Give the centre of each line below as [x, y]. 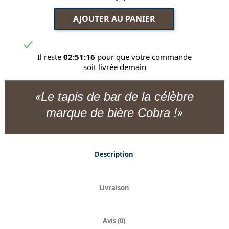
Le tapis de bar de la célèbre [117, 97]
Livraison [114, 188]
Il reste [50, 57]
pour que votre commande [143, 57]
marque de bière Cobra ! [112, 113]
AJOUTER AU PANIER [114, 19]
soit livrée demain [114, 67]
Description [114, 155]
